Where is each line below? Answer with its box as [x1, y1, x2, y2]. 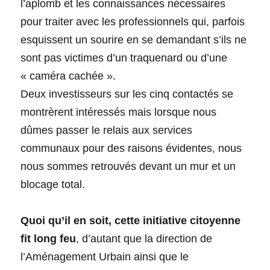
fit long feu [20, 232, 77, 245]
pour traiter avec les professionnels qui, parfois [20, 15, 245, 28]
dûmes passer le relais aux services [20, 124, 193, 136]
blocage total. [20, 178, 86, 190]
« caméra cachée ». [20, 69, 116, 82]
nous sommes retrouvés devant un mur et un [20, 160, 236, 172]
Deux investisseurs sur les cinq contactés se [20, 87, 234, 100]
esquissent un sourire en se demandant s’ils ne [20, 33, 247, 46]
